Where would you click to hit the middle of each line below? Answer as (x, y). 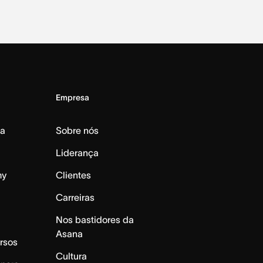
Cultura (71, 256)
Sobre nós (77, 130)
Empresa (72, 97)
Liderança (77, 152)
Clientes (73, 175)
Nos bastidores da (95, 219)
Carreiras (75, 197)
